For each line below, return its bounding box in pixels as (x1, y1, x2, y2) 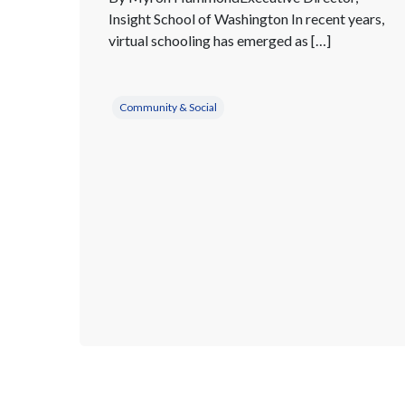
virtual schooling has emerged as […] (108, 31, 331, 49)
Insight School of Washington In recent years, (108, 9, 384, 27)
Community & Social (119, 99, 217, 114)
